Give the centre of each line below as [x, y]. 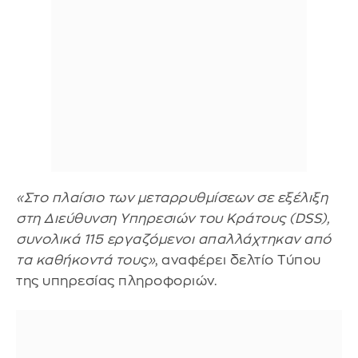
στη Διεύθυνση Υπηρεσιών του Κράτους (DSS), [173, 218]
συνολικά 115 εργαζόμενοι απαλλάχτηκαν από [174, 239]
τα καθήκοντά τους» [86, 260]
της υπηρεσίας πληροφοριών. [116, 280]
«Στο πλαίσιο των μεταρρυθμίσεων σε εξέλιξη [172, 197]
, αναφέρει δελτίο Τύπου [238, 260]
